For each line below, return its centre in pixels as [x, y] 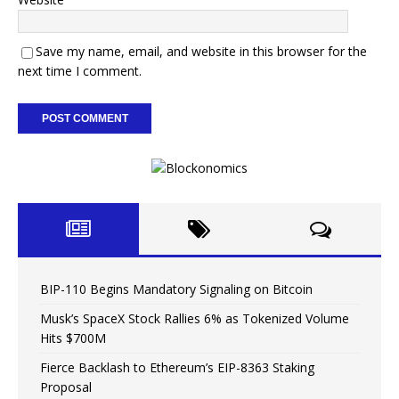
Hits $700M [73, 338]
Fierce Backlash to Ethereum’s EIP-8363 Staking [177, 368]
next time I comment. [80, 71]
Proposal [66, 387]
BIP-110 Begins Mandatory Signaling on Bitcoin [176, 289]
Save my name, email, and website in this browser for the [201, 52]
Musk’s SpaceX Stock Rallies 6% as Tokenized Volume [195, 319]
